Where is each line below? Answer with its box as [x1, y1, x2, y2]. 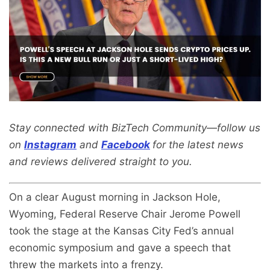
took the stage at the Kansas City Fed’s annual [9, 225, 234, 237]
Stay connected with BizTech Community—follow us [9, 121, 260, 134]
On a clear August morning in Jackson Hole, [9, 191, 221, 204]
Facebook [101, 138, 150, 151]
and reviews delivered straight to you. [9, 155, 192, 168]
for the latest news [152, 138, 243, 151]
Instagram [24, 138, 77, 151]
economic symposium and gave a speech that [9, 242, 231, 254]
